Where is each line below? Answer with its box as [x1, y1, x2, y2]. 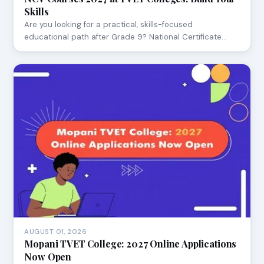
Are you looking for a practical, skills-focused [24, 19, 193, 29]
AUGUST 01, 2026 [24, 227, 87, 236]
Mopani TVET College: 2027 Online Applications [24, 237, 237, 250]
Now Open [24, 250, 72, 263]
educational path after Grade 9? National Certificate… [24, 31, 227, 42]
